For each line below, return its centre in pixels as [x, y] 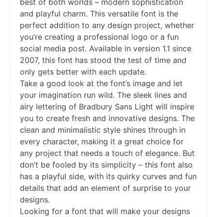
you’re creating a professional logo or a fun [99, 37]
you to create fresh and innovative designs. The [107, 118]
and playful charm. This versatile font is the [99, 14]
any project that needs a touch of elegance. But [107, 153]
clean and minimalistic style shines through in [103, 130]
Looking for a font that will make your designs [105, 211]
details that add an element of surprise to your [105, 188]
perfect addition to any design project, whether [107, 25]
